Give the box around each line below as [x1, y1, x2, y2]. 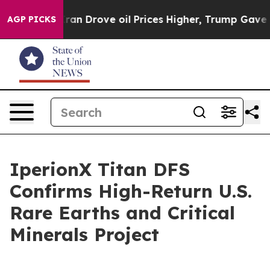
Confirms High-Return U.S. [10, 180, 252, 202]
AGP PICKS [7, 14, 56, 25]
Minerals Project [10, 223, 159, 246]
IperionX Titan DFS [10, 158, 190, 181]
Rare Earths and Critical [10, 201, 235, 224]
